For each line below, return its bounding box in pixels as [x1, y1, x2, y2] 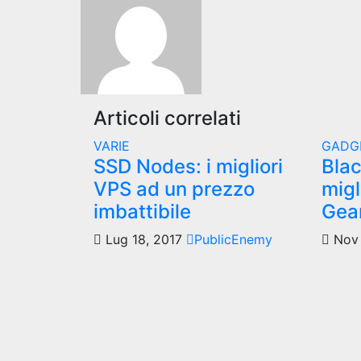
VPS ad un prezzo [93, 177, 255, 201]
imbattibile [93, 200, 191, 223]
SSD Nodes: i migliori [93, 155, 283, 178]
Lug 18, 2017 [102, 231, 186, 247]
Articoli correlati [93, 106, 241, 130]
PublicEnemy [194, 231, 272, 247]
